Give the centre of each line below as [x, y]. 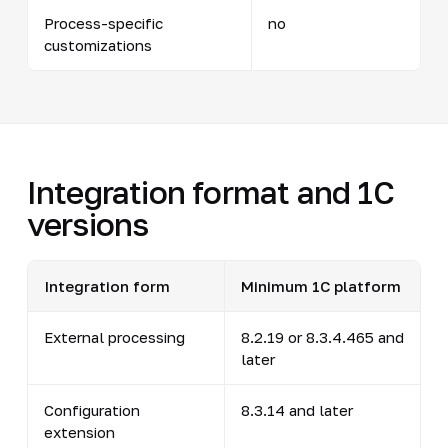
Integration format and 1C [210, 191]
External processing [114, 336]
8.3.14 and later [296, 409]
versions [87, 223]
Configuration [91, 409]
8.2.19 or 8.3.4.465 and [322, 336]
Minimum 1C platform [320, 285]
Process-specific [103, 22]
